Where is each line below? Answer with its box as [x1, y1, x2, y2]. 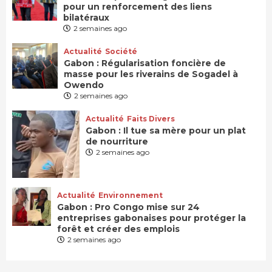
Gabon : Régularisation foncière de [63, 58, 226, 69]
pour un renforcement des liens [63, 1, 212, 13]
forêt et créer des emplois [57, 223, 180, 235]
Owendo [63, 80, 104, 91]
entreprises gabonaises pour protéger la [57, 212, 246, 224]
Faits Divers [126, 114, 175, 124]
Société [104, 47, 137, 56]
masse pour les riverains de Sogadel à [63, 69, 238, 80]
